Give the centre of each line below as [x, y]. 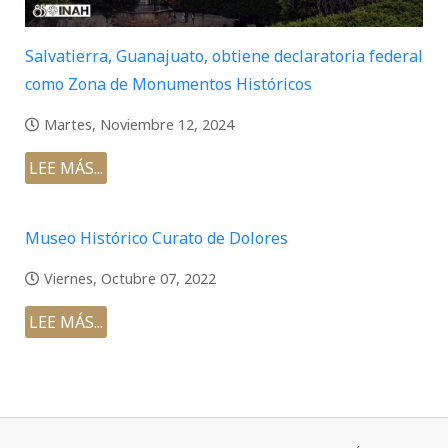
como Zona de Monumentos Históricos [168, 83]
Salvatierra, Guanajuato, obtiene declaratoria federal [224, 55]
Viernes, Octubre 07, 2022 [130, 279]
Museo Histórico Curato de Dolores [156, 238]
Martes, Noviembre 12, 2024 [139, 124]
